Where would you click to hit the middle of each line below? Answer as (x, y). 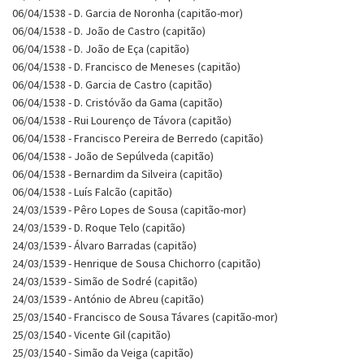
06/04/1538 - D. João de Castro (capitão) (109, 30)
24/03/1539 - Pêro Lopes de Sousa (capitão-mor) (129, 209)
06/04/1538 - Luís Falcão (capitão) (92, 191)
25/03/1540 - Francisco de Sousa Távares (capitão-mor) (145, 316)
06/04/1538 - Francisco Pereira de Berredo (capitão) (138, 138)
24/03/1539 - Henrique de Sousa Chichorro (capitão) (136, 263)
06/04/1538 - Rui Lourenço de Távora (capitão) (122, 120)
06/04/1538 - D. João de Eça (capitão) (101, 48)
